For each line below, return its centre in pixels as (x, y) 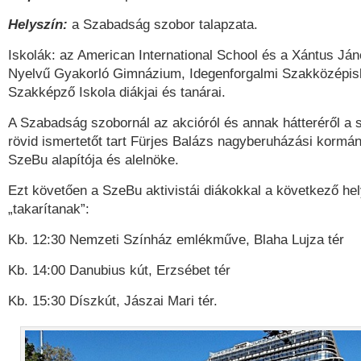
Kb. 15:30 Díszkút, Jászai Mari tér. (113, 301)
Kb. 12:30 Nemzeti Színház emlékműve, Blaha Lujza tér (176, 240)
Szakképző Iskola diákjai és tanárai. (117, 92)
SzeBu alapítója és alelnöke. (93, 160)
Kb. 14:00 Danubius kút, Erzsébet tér (119, 270)
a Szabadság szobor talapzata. (163, 25)
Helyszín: (38, 25)
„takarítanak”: (49, 209)
